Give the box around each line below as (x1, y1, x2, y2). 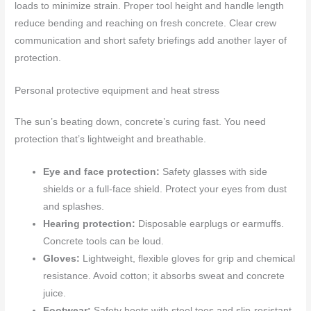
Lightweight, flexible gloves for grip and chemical (80, 253, 296, 264)
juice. (43, 287, 67, 299)
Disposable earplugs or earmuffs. (135, 218, 285, 229)
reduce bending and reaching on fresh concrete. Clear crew (15, 18, 277, 29)
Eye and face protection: (43, 166, 160, 177)
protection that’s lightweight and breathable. (15, 134, 207, 145)
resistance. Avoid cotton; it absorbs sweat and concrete (43, 270, 285, 281)
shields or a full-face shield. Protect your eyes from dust (43, 183, 287, 194)
